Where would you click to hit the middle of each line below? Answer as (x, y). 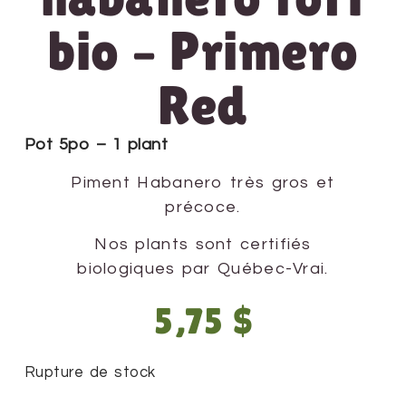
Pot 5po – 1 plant (96, 145)
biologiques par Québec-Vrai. (203, 269)
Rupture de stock (90, 372)
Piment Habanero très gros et (203, 182)
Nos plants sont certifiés (203, 245)
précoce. (203, 207)
